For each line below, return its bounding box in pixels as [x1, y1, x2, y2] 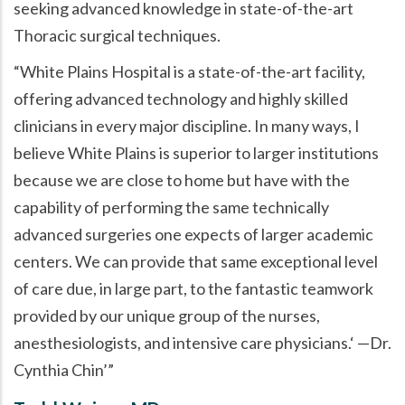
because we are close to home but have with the [14, 169, 350, 190]
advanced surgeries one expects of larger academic [14, 223, 373, 244]
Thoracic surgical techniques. [14, 24, 221, 45]
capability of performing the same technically [14, 196, 329, 217]
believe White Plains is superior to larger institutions [14, 142, 379, 163]
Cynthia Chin [14, 359, 103, 380]
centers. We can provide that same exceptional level [14, 250, 378, 271]
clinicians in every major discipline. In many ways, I [14, 115, 360, 136]
